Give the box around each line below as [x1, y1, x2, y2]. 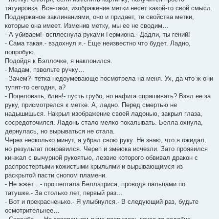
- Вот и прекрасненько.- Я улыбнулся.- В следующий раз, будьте [5, 197, 198, 205]
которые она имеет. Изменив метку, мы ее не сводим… [5, 22, 169, 29]
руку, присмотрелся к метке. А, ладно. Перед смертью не [5, 101, 177, 109]
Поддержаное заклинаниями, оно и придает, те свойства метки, [5, 13, 194, 21]
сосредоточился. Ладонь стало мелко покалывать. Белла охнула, [5, 118, 203, 126]
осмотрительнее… [5, 206, 60, 214]
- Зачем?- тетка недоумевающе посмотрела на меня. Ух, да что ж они [5, 74, 213, 82]
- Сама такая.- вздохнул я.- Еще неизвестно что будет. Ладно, [5, 39, 191, 47]
